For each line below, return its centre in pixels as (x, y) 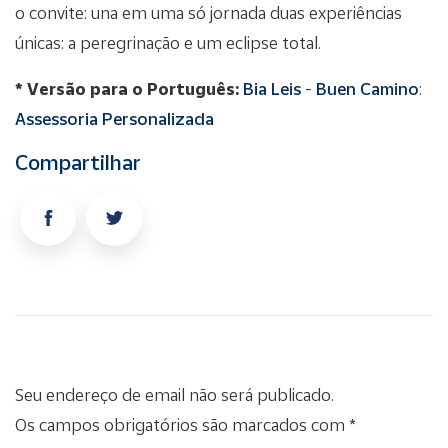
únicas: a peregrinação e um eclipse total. (168, 42)
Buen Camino (367, 88)
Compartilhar (78, 161)
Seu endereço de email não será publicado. (174, 394)
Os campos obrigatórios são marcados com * (185, 424)
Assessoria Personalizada (114, 118)
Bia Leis (272, 88)
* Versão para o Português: (127, 88)
